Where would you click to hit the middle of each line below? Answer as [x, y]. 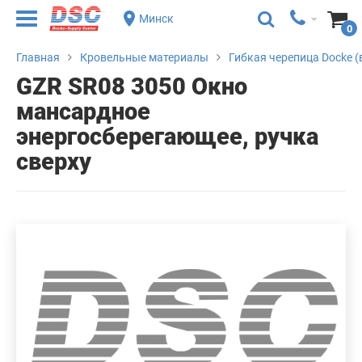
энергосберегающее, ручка [167, 137]
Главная [38, 58]
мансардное [83, 112]
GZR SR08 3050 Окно [132, 86]
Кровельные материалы [144, 58]
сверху [54, 162]
